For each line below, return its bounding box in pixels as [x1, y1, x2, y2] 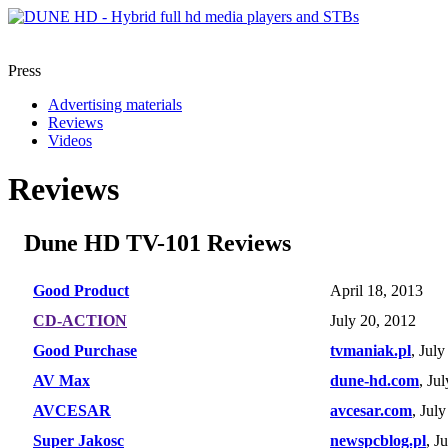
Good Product [33, 281, 129, 299]
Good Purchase [33, 341, 137, 359]
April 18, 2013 [330, 281, 423, 299]
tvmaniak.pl [330, 341, 411, 359]
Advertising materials [48, 96, 182, 113]
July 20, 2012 [330, 311, 416, 329]
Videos [48, 132, 92, 149]
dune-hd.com [330, 371, 419, 389]
